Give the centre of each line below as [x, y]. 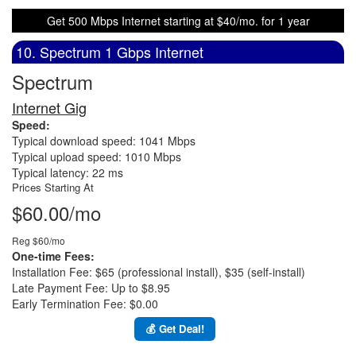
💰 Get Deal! [175, 329]
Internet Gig [49, 107]
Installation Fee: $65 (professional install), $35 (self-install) [159, 272]
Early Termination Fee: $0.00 [85, 304]
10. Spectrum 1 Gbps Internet [110, 52]
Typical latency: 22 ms [68, 172]
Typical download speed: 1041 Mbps [104, 141]
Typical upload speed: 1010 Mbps [97, 157]
